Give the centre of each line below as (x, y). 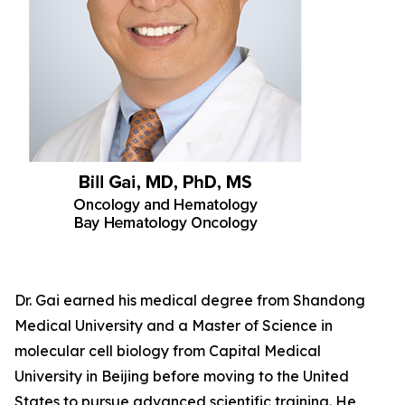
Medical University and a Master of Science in (174, 325)
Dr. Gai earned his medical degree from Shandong (190, 300)
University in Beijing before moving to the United (182, 376)
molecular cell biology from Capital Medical (168, 351)
